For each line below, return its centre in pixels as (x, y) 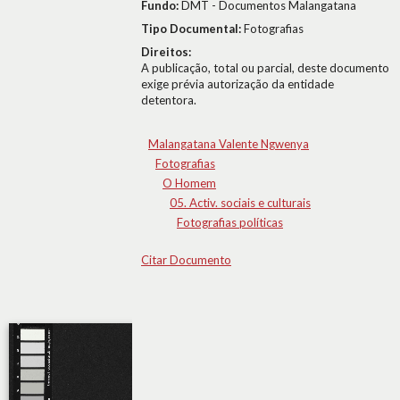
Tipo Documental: (192, 29)
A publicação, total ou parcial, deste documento (265, 68)
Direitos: (166, 52)
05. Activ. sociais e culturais (240, 203)
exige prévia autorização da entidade (237, 84)
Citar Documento (186, 260)
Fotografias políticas (230, 222)
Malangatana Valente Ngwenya (229, 144)
